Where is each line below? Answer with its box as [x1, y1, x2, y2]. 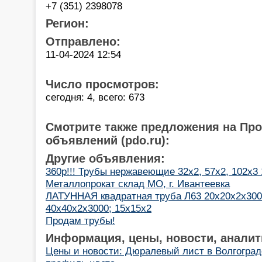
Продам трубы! [46, 214, 115, 226]
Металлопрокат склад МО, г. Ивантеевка [46, 177, 230, 189]
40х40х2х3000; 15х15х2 [46, 202, 151, 214]
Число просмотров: [46, 77, 159, 91]
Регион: [46, 16, 89, 30]
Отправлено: [46, 35, 120, 48]
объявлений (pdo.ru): [46, 133, 170, 147]
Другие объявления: [46, 151, 165, 165]
